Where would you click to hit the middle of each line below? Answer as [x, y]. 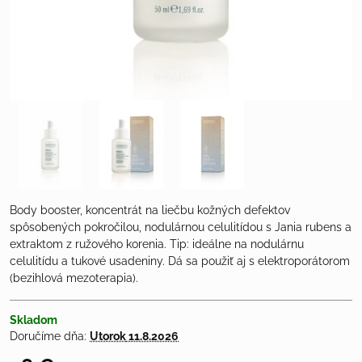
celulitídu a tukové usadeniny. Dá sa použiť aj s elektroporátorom [180, 261]
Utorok [108, 337]
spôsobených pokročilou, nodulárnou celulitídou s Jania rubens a [181, 227]
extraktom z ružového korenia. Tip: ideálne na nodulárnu [157, 244]
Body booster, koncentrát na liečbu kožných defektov [150, 210]
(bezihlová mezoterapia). [74, 278]
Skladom [34, 320]
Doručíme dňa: [50, 337]
